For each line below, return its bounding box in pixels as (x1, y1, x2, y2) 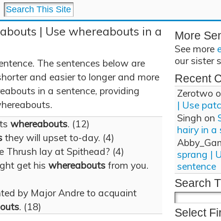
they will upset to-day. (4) (2, 132, 114, 144)
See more (175, 43, 217, 55)
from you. (106, 159, 148, 171)
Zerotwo (177, 87, 213, 99)
